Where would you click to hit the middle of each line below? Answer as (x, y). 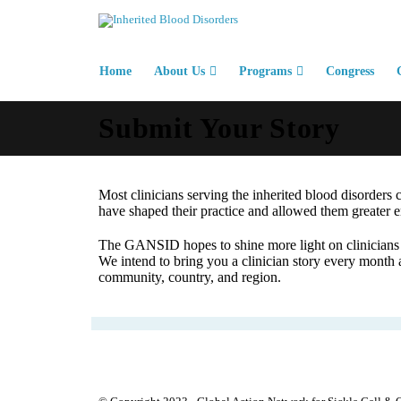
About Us (179, 71)
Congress (350, 71)
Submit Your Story (219, 128)
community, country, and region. (190, 277)
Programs (265, 71)
